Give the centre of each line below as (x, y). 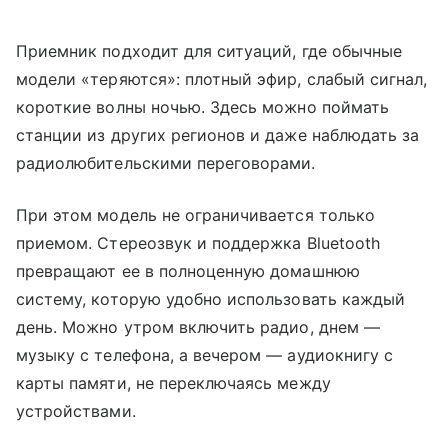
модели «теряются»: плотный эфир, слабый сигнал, (222, 79)
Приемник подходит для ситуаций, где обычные (209, 51)
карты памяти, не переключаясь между (173, 383)
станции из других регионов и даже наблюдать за (218, 135)
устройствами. (76, 411)
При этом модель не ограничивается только (195, 215)
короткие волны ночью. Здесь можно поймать (202, 107)
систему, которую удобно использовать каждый (211, 299)
